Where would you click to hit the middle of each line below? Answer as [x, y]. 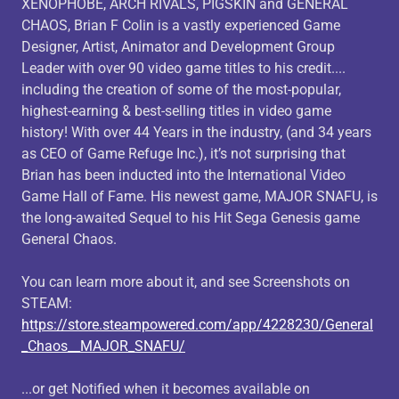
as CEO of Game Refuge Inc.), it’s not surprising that [183, 154]
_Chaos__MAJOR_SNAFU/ [103, 346]
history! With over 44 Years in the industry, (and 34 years [196, 132]
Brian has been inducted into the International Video [183, 175]
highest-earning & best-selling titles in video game [176, 111]
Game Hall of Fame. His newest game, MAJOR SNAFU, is [199, 196]
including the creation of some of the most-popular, [181, 90]
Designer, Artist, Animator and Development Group [178, 47]
